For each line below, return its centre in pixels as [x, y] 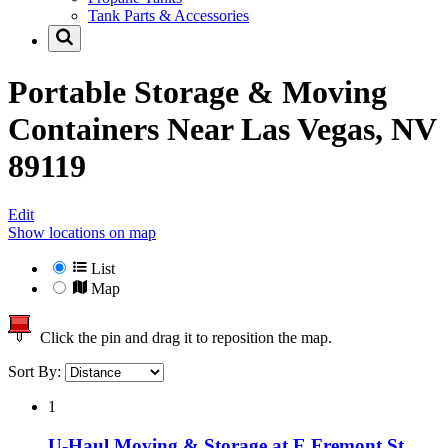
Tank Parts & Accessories [168, 16]
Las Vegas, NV [338, 128]
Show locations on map [82, 233]
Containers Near [124, 128]
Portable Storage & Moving [197, 91]
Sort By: [36, 372]
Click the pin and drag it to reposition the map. [182, 338]
